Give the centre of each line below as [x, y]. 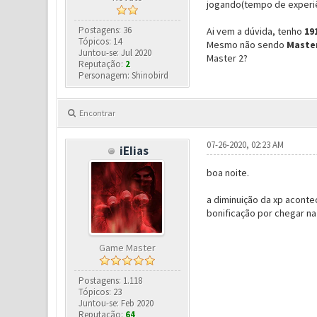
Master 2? [227, 58]
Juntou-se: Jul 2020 [115, 53]
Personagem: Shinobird [124, 75]
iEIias [134, 151]
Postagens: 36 [105, 30]
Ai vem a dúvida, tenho [254, 31]
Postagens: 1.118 [111, 281]
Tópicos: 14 [100, 41]
